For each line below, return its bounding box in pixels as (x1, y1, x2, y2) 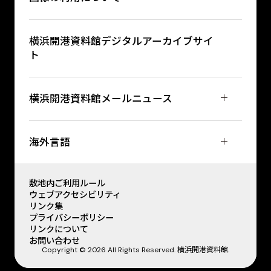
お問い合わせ (28, 235, 80, 247)
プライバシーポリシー (28, 212, 114, 224)
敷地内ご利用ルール (28, 178, 105, 189)
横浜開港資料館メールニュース (28, 91, 172, 105)
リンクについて (28, 224, 88, 235)
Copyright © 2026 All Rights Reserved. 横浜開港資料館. (42, 245, 229, 255)
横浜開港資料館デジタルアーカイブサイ (28, 34, 214, 48)
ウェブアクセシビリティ (28, 189, 121, 201)
